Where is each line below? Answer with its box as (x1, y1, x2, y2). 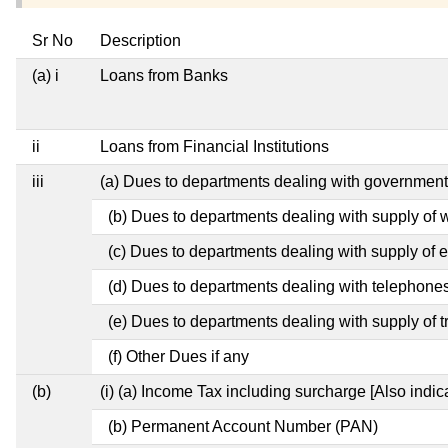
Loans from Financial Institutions (100, 137, 329, 155)
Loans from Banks (100, 66, 228, 84)
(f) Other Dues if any (108, 347, 249, 365)
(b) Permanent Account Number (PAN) (108, 417, 378, 435)
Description (100, 31, 181, 49)
